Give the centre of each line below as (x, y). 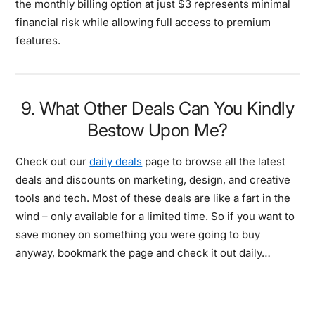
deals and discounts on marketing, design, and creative (153, 179)
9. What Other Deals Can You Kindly (157, 108)
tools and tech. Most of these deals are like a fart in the (153, 198)
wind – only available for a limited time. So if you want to (155, 216)
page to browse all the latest (214, 161)
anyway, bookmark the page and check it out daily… (143, 252)
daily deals (116, 161)
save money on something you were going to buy (138, 234)
